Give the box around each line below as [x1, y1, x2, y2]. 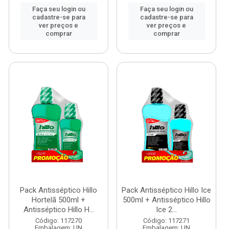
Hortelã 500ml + [32, 195, 85, 204]
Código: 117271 [143, 217, 190, 224]
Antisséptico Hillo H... [23, 205, 94, 214]
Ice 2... [156, 205, 177, 214]
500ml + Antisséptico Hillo [122, 195, 211, 204]
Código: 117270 [35, 217, 82, 224]
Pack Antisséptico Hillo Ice [122, 186, 211, 195]
